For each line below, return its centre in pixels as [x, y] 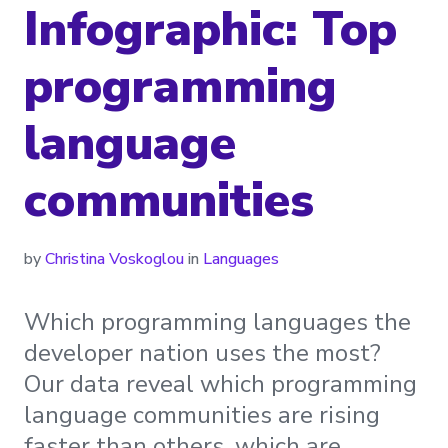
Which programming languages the [217, 322]
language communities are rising [202, 415]
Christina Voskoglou [114, 259]
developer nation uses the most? [202, 353]
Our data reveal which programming [220, 384]
